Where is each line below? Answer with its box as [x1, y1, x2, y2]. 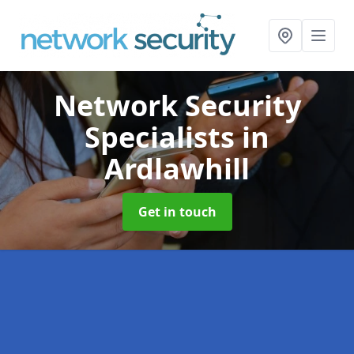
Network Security [53, 86, 301, 125]
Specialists [85, 118, 242, 156]
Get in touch [137, 203, 217, 220]
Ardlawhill [104, 149, 250, 188]
